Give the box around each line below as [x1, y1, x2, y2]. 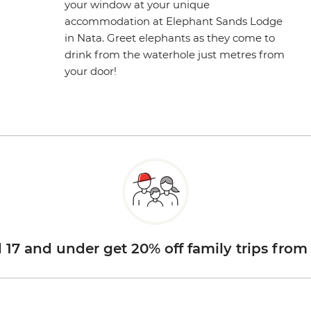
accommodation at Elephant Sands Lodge [65, 14, 283, 28]
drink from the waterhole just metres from [65, 47, 285, 61]
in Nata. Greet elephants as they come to [65, 31, 276, 44]
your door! [65, 64, 117, 78]
